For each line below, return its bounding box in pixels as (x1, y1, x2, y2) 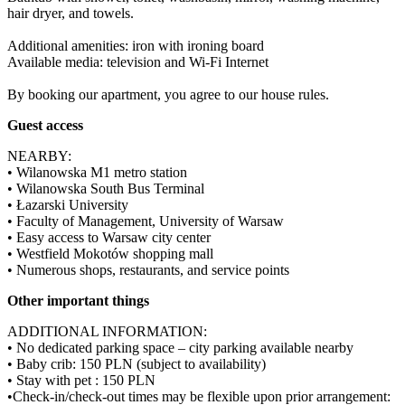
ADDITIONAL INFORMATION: (7, 323, 207, 339)
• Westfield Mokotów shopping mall (7, 245, 213, 261)
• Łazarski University (7, 196, 128, 212)
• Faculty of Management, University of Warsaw (7, 212, 284, 229)
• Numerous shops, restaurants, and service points (7, 261, 289, 278)
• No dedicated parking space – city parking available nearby (7, 339, 353, 355)
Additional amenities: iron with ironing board (7, 37, 264, 53)
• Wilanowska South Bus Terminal (7, 180, 204, 196)
